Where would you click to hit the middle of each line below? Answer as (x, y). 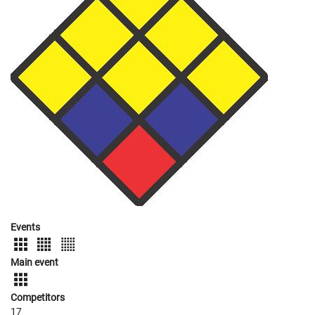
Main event (34, 262)
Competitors (38, 298)
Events (25, 227)
